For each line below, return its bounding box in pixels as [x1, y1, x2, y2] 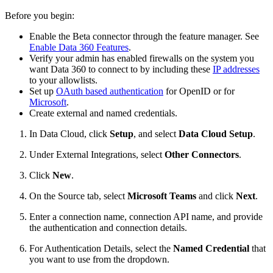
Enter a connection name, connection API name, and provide [29, 211, 263, 222]
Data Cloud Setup [179, 128, 253, 139]
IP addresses [213, 63, 260, 74]
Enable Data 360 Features [29, 41, 129, 52]
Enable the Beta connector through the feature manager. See [29, 30, 259, 41]
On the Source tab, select [29, 190, 127, 201]
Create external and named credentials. [29, 107, 177, 118]
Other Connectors [165, 149, 239, 160]
